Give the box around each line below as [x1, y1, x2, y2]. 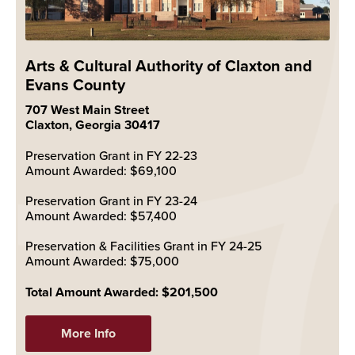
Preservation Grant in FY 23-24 [25, 192, 197, 210]
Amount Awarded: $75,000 [25, 252, 179, 270]
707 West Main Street [25, 101, 149, 120]
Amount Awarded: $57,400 [25, 207, 177, 225]
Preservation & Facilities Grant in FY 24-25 [25, 237, 262, 255]
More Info [61, 324, 116, 343]
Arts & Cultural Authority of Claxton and [25, 54, 312, 78]
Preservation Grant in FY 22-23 [25, 147, 197, 165]
